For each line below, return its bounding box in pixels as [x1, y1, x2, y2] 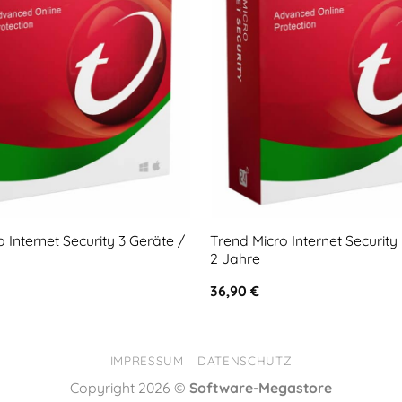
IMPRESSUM [109, 353, 184, 368]
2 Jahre [209, 249, 260, 267]
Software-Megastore [189, 378, 332, 397]
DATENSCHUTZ [197, 353, 293, 368]
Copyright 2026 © [70, 378, 189, 397]
